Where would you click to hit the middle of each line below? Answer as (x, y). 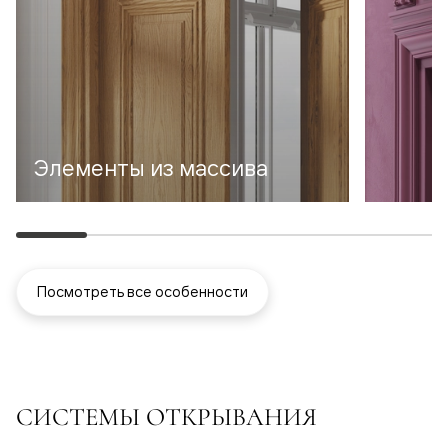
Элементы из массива (151, 168)
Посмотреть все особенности (142, 292)
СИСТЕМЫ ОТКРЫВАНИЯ (166, 417)
